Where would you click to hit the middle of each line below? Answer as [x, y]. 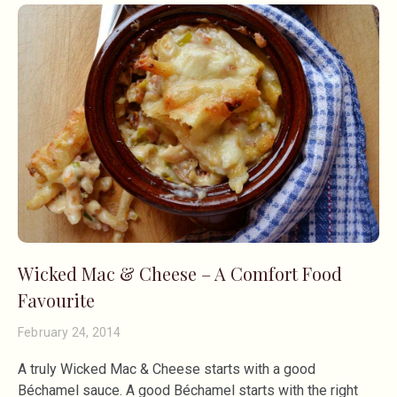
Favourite [56, 300]
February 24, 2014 [70, 333]
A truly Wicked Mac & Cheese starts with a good [167, 370]
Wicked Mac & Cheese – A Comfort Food [180, 274]
